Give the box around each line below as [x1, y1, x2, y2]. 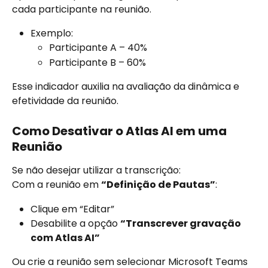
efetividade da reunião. [12, 94, 118, 108]
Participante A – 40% [49, 41, 147, 55]
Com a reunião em [12, 178, 101, 192]
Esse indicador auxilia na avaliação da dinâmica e [12, 80, 242, 94]
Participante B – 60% [49, 55, 146, 69]
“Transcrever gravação [120, 217, 243, 231]
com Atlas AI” [31, 231, 100, 245]
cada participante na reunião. [12, 2, 151, 16]
